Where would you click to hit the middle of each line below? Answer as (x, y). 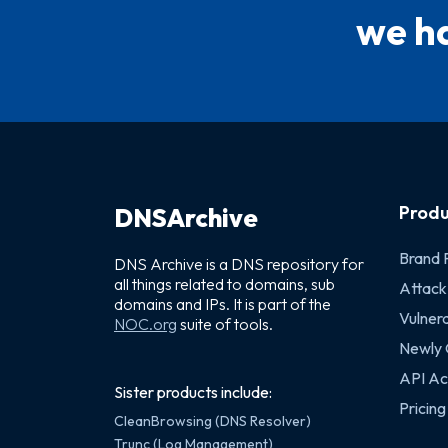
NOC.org (145, 324)
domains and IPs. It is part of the (222, 304)
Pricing (422, 408)
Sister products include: (193, 392)
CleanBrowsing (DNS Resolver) (212, 421)
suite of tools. (225, 324)
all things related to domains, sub (224, 284)
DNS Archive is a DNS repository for (239, 264)
